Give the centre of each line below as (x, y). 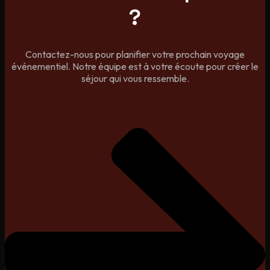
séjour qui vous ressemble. (135, 79)
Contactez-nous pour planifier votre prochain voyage (135, 55)
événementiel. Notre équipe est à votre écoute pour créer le (135, 67)
